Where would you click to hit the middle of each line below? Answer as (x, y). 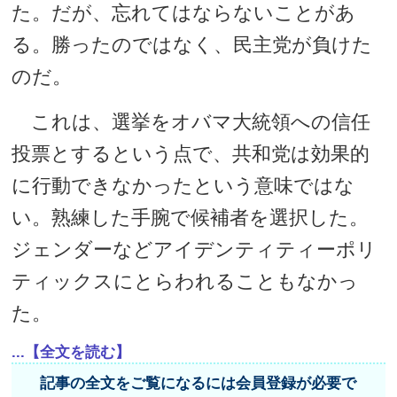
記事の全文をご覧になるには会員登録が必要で (198, 383)
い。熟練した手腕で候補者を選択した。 (191, 218)
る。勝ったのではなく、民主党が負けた (192, 45)
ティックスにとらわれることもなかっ (185, 281)
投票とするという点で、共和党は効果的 (191, 154)
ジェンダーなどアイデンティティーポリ (195, 249)
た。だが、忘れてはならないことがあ (184, 13)
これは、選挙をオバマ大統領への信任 (191, 122)
